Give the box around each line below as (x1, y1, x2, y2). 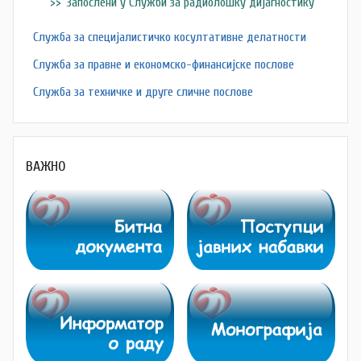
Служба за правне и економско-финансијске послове (33, 57, 294, 73)
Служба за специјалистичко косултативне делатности (33, 29, 306, 44)
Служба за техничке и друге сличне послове (33, 85, 253, 100)
